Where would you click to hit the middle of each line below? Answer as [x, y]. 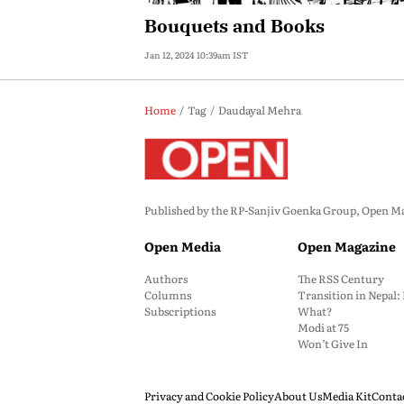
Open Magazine [347, 246]
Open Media [183, 246]
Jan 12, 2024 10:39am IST [196, 55]
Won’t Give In [333, 344]
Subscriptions [180, 311]
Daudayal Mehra [260, 110]
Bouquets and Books [234, 26]
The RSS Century [341, 279]
